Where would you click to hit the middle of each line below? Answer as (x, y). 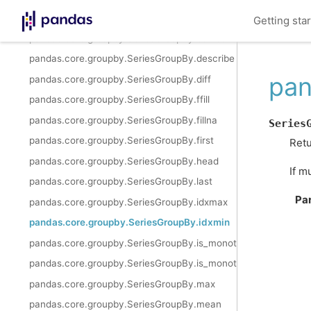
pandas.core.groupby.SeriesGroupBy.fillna (123, 120)
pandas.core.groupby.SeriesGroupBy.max (122, 284)
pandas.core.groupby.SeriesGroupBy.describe (132, 59)
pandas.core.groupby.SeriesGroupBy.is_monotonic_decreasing (169, 263)
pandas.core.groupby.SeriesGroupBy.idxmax (128, 202)
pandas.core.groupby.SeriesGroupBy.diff (120, 79)
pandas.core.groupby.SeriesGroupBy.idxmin (129, 222)
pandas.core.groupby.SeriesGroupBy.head (124, 161)
